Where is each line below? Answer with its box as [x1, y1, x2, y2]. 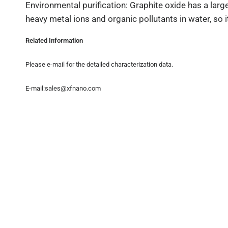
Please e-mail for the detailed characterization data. [25, 60, 174, 68]
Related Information [25, 36, 83, 44]
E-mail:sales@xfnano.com [25, 84, 101, 92]
